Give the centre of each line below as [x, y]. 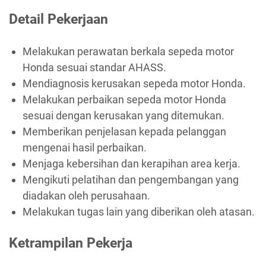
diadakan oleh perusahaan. [86, 195]
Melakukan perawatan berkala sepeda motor [128, 51]
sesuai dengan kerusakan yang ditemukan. [123, 115]
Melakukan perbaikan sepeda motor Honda [124, 99]
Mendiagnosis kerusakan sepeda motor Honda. [134, 83]
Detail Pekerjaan [58, 19]
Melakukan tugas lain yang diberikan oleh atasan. [138, 211]
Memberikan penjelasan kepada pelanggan [124, 131]
